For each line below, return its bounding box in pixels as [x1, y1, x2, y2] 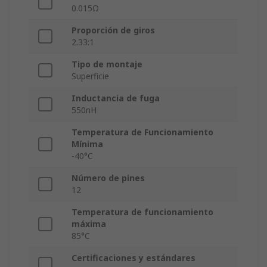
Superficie [72, 70, 109, 82]
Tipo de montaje [72, 58, 142, 70]
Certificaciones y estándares [72, 252, 195, 264]
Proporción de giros [72, 24, 155, 36]
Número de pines [72, 172, 145, 184]
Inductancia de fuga [72, 92, 160, 104]
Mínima [72, 138, 103, 150]
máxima [72, 218, 106, 230]
